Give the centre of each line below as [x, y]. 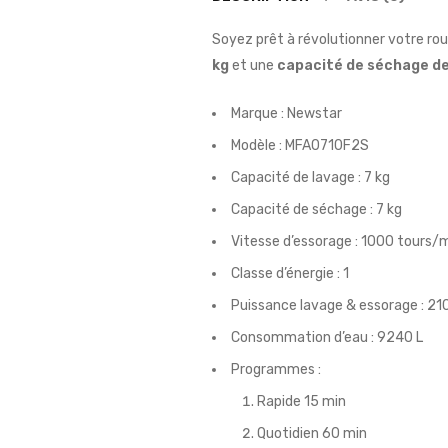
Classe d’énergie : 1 [290, 273]
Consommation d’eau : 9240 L [327, 337]
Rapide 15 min [301, 401]
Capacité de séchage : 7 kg [316, 209]
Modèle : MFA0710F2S [300, 145]
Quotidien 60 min [312, 433]
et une [253, 65]
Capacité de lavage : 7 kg [310, 177]
